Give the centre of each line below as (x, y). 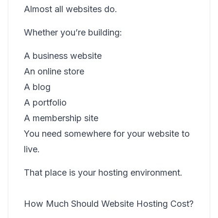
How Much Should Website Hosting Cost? (109, 204)
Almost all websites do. (71, 9)
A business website (63, 56)
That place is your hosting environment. (103, 173)
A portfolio (45, 102)
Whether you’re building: (73, 32)
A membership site (61, 118)
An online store (54, 71)
